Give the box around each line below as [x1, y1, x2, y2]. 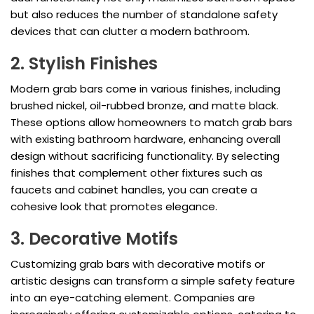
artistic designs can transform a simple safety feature [11, 273, 295, 289]
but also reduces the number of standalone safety [11, 7, 278, 22]
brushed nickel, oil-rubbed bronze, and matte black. [11, 98, 278, 114]
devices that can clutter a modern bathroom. [11, 24, 250, 39]
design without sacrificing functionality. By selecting [11, 149, 280, 164]
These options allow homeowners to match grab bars [11, 115, 292, 130]
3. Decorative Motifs [11, 227, 178, 251]
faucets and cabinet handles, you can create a [11, 182, 257, 198]
